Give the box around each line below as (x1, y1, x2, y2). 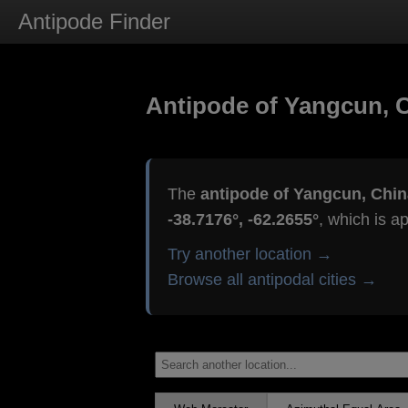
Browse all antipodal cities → (167, 270, 377, 290)
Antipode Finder (18, 9, 170, 34)
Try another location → (167, 245, 332, 264)
